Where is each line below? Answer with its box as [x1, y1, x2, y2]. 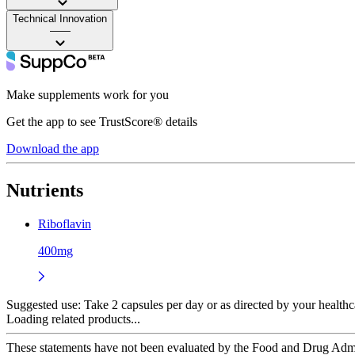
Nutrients [6, 179, 83, 200]
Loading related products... [6, 311, 140, 326]
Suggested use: [6, 297, 81, 311]
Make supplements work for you [6, 87, 169, 101]
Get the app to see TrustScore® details [6, 114, 197, 128]
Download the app [6, 141, 99, 155]
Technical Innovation [13, 12, 107, 25]
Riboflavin [38, 216, 91, 231]
